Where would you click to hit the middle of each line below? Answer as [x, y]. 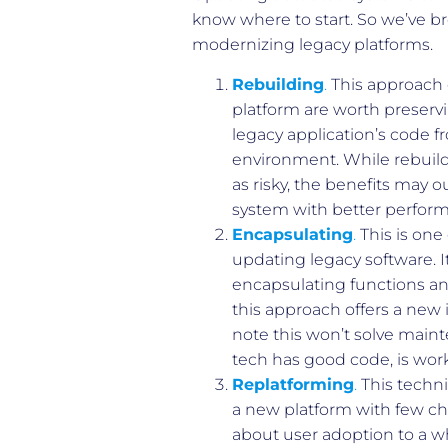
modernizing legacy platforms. [312, 44]
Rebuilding [278, 84]
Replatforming [293, 384]
